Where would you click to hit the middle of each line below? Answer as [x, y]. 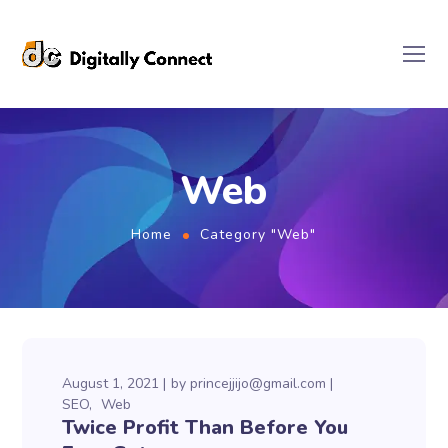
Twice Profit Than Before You [205, 427]
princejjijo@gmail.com [258, 383]
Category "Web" [258, 234]
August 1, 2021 [111, 383]
